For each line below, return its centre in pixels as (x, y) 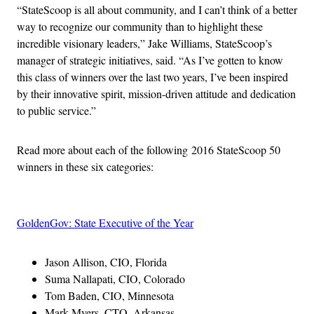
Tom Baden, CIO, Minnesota (109, 295)
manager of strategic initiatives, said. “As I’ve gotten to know (150, 60)
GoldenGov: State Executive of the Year (105, 222)
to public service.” (56, 110)
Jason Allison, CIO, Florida (106, 261)
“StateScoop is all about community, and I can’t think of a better (157, 9)
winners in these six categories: (85, 166)
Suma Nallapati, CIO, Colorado (115, 278)
